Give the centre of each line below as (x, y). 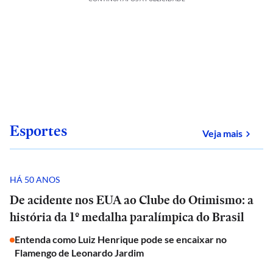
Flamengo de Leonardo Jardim (79, 253)
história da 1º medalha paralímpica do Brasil (127, 217)
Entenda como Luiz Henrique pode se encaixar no (121, 239)
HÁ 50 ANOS (35, 179)
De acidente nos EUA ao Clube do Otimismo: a (132, 200)
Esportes (38, 131)
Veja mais (222, 133)
